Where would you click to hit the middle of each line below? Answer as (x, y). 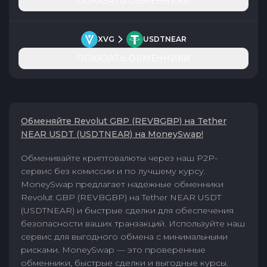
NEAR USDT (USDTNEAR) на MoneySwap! (112, 134)
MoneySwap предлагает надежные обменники (122, 184)
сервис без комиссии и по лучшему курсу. (113, 171)
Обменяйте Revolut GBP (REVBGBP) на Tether (124, 121)
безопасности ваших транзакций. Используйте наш (133, 223)
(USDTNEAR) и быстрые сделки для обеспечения (127, 210)
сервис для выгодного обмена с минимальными (124, 237)
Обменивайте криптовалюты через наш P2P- (119, 158)
